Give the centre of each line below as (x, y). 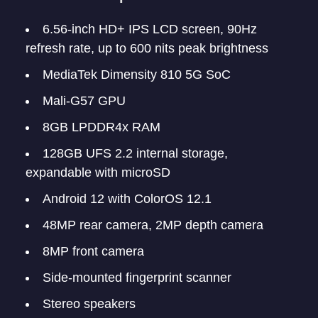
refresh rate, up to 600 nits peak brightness (147, 48)
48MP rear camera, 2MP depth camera (153, 225)
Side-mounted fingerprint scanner (137, 278)
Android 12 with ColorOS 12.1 (127, 199)
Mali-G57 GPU (84, 101)
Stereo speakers (89, 304)
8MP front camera (93, 251)
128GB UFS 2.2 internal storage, (135, 153)
